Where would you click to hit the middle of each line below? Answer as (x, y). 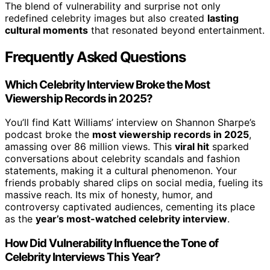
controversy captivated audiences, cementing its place (130, 207)
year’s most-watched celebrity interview (131, 219)
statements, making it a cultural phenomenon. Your (121, 171)
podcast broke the (49, 135)
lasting (223, 18)
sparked (229, 147)
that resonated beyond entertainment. (176, 30)
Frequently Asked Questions (95, 57)
